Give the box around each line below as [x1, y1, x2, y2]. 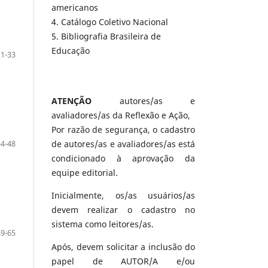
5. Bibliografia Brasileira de [51, 31, 161, 42]
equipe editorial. [51, 167, 118, 179]
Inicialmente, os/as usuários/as [51, 190, 195, 202]
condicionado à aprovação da [51, 153, 195, 165]
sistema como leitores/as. [51, 218, 154, 230]
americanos [51, 2, 98, 14]
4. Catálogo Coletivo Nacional [51, 16, 168, 28]
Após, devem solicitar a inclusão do [51, 241, 195, 253]
